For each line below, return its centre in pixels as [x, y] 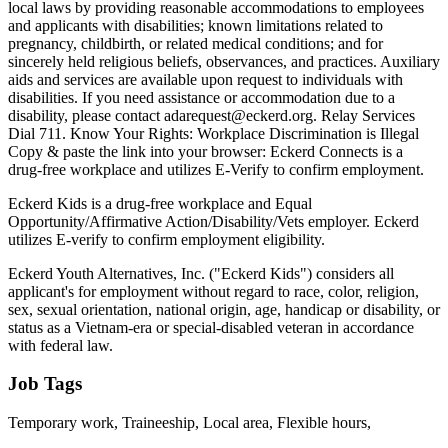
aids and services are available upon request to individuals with [205, 79]
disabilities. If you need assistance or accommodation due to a [201, 97]
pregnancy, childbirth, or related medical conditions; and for [195, 43]
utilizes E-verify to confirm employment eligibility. [166, 239]
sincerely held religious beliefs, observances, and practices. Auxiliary [224, 61]
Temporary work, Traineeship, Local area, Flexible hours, [189, 422]
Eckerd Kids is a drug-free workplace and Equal [160, 203]
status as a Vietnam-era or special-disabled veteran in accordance [211, 327]
